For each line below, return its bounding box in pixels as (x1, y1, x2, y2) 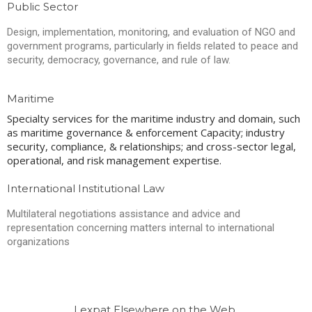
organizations (7, 235, 70, 249)
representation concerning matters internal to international (7, 221, 274, 235)
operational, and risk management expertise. (7, 153, 221, 168)
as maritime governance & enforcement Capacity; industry (7, 125, 285, 140)
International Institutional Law (7, 182, 164, 196)
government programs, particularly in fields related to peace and (7, 40, 298, 53)
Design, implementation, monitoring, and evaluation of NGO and (7, 26, 295, 39)
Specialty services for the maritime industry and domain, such (7, 111, 300, 126)
